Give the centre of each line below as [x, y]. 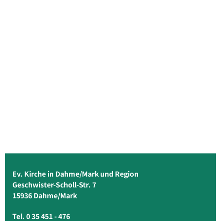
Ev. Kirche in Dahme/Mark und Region [77, 174]
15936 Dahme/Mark [45, 196]
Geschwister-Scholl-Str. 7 [54, 185]
